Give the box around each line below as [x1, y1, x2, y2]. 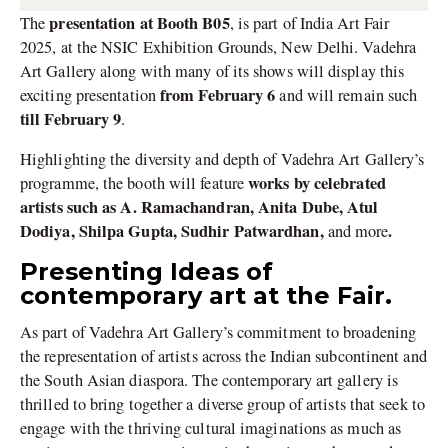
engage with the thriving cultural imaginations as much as [20, 416, 402, 439]
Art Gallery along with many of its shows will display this [20, 60, 405, 83]
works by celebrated [248, 171, 386, 196]
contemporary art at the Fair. [20, 280, 406, 310]
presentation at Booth [49, 11, 199, 36]
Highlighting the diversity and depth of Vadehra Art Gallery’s [20, 148, 425, 171]
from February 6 [159, 83, 276, 108]
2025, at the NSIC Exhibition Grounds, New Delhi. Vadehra [20, 36, 417, 59]
